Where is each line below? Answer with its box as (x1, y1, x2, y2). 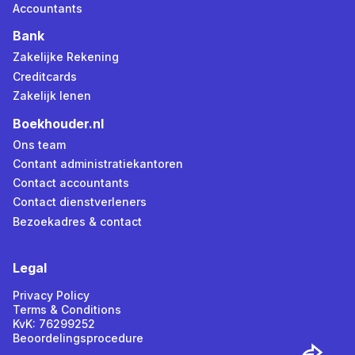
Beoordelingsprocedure (13, 330, 143, 345)
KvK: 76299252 (13, 316, 95, 330)
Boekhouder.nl (13, 115, 104, 132)
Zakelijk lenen (13, 88, 91, 102)
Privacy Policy (13, 288, 90, 302)
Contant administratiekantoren (13, 156, 183, 170)
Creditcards (13, 69, 77, 83)
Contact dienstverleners (13, 195, 147, 209)
